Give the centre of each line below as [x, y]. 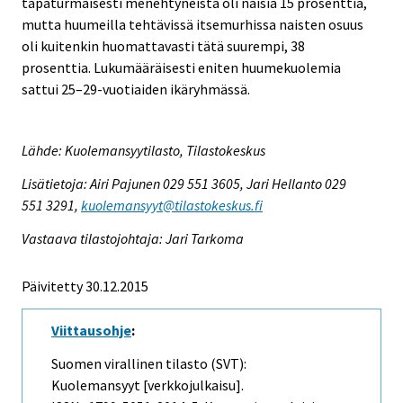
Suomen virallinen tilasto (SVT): [149, 363]
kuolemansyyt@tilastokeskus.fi [172, 206]
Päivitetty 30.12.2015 [85, 287]
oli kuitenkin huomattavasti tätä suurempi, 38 [163, 45]
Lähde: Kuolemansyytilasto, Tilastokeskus [143, 151]
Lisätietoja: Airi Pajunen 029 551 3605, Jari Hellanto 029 [184, 184]
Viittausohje [91, 331]
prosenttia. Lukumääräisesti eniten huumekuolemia [181, 67]
